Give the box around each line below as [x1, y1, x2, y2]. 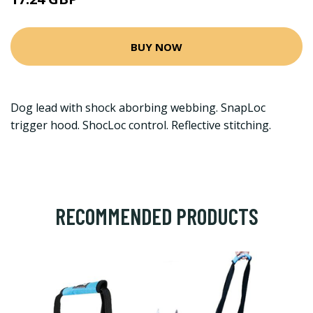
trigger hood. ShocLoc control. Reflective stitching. [10, 117, 271, 133]
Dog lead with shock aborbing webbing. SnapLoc [10, 100, 265, 115]
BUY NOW [131, 39, 182, 54]
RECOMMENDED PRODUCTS [54, 203, 259, 229]
